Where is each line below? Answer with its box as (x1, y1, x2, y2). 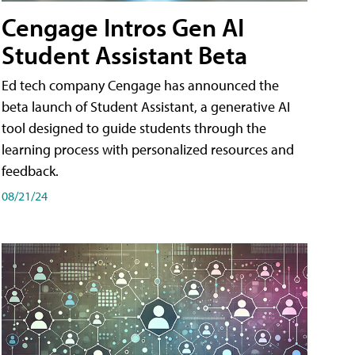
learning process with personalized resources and (2, 140, 294, 159)
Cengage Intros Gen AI (2, 11, 244, 44)
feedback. (2, 162, 59, 181)
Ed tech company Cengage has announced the (2, 76, 279, 95)
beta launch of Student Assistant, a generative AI (2, 97, 290, 116)
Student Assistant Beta (2, 39, 247, 71)
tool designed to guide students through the (2, 119, 266, 138)
